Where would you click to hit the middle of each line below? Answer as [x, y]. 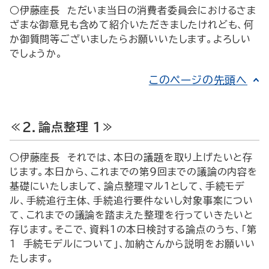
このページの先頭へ [198, 80]
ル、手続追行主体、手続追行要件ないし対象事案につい [131, 201]
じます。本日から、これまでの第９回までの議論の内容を [134, 172]
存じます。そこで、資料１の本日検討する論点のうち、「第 [133, 229]
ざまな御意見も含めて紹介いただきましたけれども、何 [132, 25]
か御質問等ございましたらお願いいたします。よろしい [130, 39]
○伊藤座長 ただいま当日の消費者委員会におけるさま [133, 10]
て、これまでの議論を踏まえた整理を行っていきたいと [131, 215]
